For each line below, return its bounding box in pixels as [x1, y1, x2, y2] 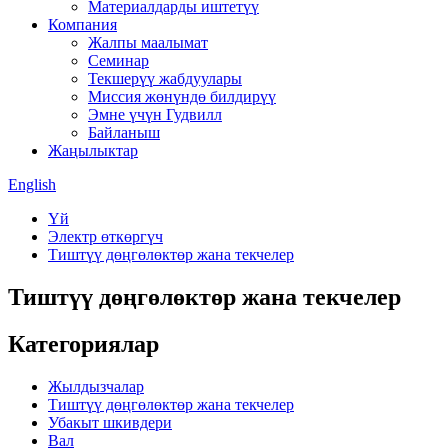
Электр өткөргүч [48, 228, 163, 245]
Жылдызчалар [48, 377, 144, 395]
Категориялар [8, 330, 159, 357]
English [8, 176, 56, 193]
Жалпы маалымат [88, 34, 208, 51]
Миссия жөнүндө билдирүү [88, 88, 276, 105]
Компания [48, 16, 117, 33]
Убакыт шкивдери [48, 413, 172, 431]
